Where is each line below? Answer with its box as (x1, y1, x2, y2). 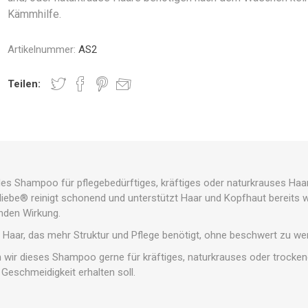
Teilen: (8, 78, 41, 90)
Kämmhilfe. (8, 8, 62, 21)
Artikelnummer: (8, 43, 76, 56)
